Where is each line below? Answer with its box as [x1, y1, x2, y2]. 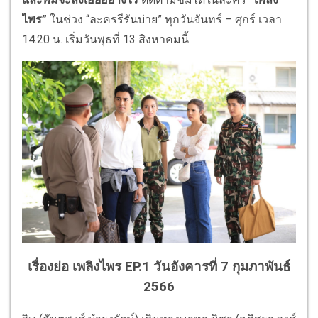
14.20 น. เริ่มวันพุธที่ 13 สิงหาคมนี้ [22, 32, 189, 46]
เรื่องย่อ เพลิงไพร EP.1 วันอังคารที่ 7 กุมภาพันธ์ [28, 258, 290, 275]
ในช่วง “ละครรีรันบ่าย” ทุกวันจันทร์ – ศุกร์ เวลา [50, 12, 282, 26]
